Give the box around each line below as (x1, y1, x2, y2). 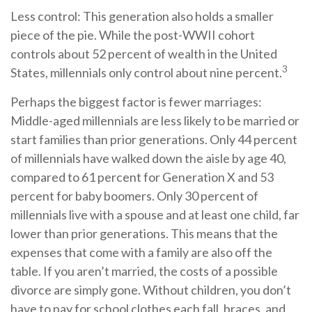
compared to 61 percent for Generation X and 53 (10, 169, 274, 185)
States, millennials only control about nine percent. (10, 64, 282, 80)
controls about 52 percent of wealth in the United (10, 45, 277, 61)
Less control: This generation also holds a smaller (10, 8, 274, 24)
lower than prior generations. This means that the (10, 225, 278, 241)
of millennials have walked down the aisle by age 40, (10, 150, 286, 166)
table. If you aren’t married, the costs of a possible (10, 263, 278, 279)
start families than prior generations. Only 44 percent (10, 131, 297, 147)
